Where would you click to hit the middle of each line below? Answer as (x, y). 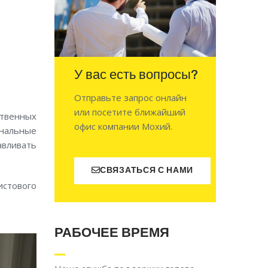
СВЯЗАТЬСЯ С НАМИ (147, 170)
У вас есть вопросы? (136, 75)
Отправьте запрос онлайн (130, 98)
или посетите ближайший (130, 112)
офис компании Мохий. (123, 127)
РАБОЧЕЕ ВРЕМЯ (112, 234)
